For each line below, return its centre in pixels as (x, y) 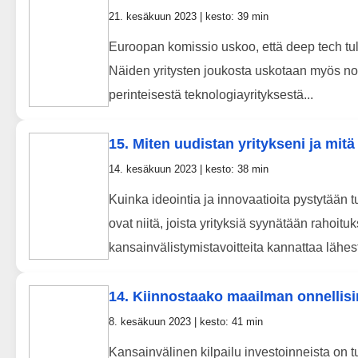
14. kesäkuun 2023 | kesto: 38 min (189, 169)
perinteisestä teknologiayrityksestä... (211, 95)
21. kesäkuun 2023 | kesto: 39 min (189, 17)
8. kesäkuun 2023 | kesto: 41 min (186, 322)
